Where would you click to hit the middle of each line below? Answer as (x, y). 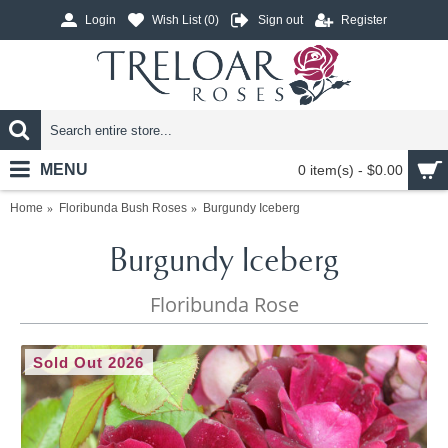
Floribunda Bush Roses (123, 208)
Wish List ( (180, 20)
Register (364, 20)
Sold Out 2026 (89, 362)
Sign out (280, 20)
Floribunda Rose (224, 304)
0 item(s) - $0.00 (350, 170)
